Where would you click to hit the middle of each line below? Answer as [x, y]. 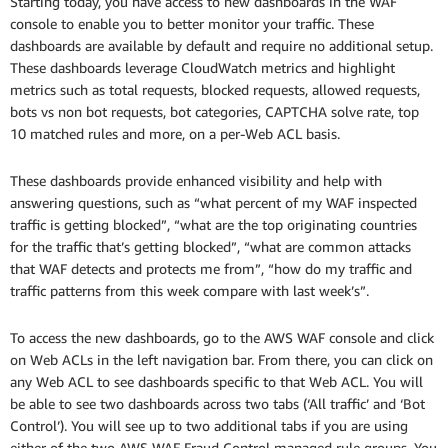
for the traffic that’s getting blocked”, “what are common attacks [210, 247]
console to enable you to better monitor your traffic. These [192, 24]
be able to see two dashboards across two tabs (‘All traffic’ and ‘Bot [217, 404]
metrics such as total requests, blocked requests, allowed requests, [215, 90]
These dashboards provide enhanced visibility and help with [196, 181]
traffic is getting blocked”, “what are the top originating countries [213, 225]
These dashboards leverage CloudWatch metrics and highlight [202, 68]
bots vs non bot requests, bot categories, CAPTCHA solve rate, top [214, 112]
